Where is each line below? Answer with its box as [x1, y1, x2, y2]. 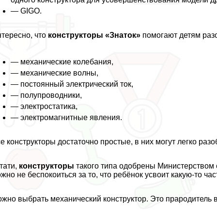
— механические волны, [11, 68, 99, 77]
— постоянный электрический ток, [11, 79, 134, 88]
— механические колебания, [11, 57, 114, 66]
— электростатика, [11, 102, 78, 110]
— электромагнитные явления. [11, 113, 123, 122]
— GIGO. [11, 6, 42, 15]
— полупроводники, [11, 91, 82, 99]
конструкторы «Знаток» [48, 31, 141, 39]
